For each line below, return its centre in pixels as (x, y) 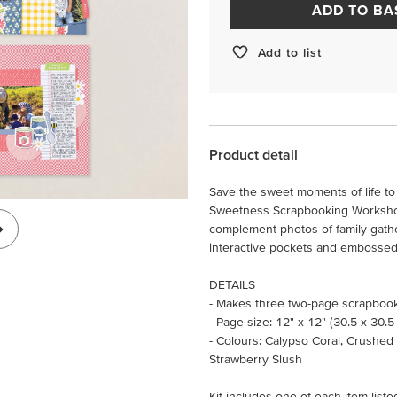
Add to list (290, 52)
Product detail (253, 154)
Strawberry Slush (256, 359)
